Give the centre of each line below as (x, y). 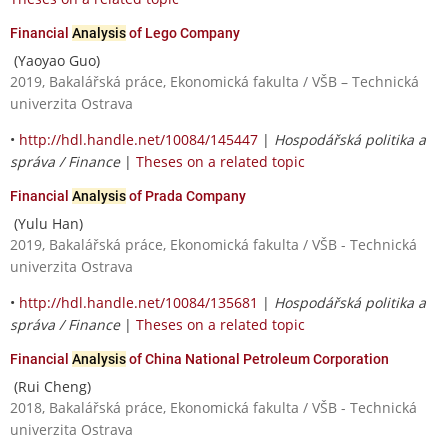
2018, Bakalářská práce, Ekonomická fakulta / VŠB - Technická (213, 407)
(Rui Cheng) (50, 386)
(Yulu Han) (46, 223)
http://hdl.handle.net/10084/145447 (138, 139)
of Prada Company (186, 195)
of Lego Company (183, 32)
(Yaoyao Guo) (55, 60)
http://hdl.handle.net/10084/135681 (138, 302)
